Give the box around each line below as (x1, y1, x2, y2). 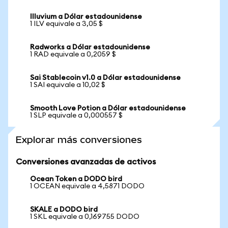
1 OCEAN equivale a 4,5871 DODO (30, 183, 145, 190)
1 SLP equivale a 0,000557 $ (30, 112, 123, 119)
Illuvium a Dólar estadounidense (30, 13, 142, 20)
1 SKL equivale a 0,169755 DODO (30, 213, 139, 220)
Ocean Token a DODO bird (30, 176, 122, 183)
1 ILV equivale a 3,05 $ (30, 20, 103, 27)
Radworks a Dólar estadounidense (30, 44, 150, 51)
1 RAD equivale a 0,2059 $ (30, 51, 116, 58)
